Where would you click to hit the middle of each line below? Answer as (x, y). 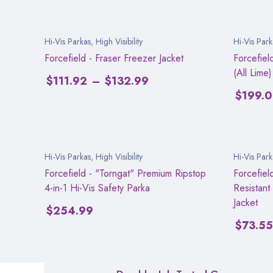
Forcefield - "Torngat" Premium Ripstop (125, 173)
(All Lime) (253, 73)
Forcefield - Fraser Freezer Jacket (114, 58)
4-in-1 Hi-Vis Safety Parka (97, 188)
